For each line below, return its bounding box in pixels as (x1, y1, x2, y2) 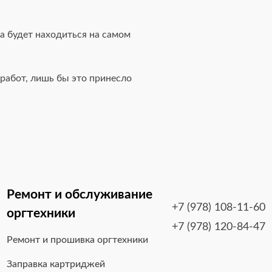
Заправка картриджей (7, 259, 106, 270)
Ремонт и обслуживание (7, 188, 153, 202)
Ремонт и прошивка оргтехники (7, 235, 149, 245)
